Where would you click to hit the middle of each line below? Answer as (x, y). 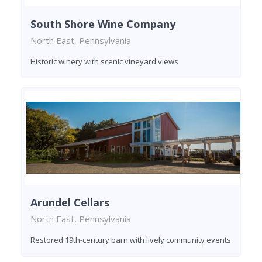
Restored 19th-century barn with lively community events (131, 240)
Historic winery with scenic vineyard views (104, 62)
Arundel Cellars (70, 203)
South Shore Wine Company (103, 24)
